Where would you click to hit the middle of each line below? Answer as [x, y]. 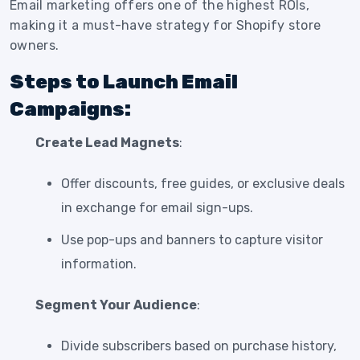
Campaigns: [70, 109]
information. [99, 264]
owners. [35, 45]
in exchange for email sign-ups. [157, 207]
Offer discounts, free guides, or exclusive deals [203, 183]
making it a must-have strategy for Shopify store [166, 25]
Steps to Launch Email [124, 82]
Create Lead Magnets [107, 142]
